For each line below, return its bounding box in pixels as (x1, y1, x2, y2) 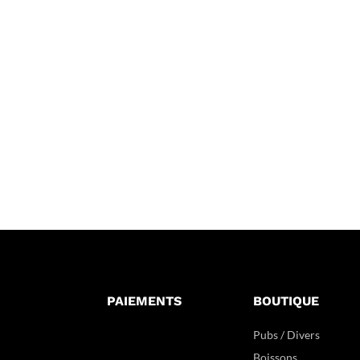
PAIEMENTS (106, 292, 182, 309)
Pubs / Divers (253, 327, 321, 342)
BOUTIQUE (253, 292, 320, 309)
